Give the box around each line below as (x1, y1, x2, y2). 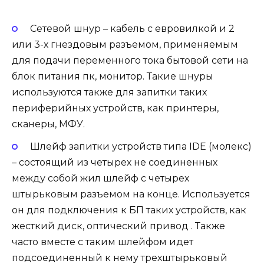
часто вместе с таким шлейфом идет (12, 236, 193, 248)
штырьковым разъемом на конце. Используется (12, 189, 250, 200)
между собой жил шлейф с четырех (12, 173, 189, 184)
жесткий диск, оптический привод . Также (12, 220, 225, 232)
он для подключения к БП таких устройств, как (12, 204, 246, 216)
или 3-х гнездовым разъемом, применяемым (12, 39, 238, 51)
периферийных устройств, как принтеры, (12, 103, 219, 114)
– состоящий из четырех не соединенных (12, 157, 217, 169)
